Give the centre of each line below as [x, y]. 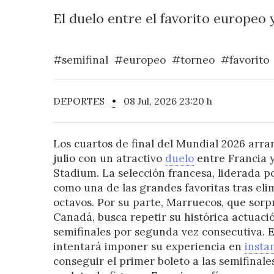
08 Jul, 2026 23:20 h [164, 101]
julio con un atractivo [109, 159]
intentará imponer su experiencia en [149, 247]
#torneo [193, 60]
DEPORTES [82, 101]
